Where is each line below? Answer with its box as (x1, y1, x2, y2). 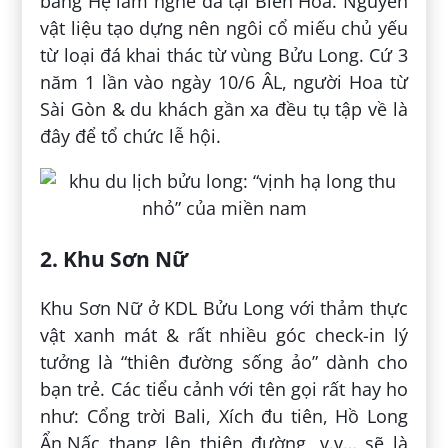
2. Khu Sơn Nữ (40, 243, 189, 273)
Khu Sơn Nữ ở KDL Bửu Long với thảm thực (40, 295, 408, 320)
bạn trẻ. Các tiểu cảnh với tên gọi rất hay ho (40, 376, 408, 401)
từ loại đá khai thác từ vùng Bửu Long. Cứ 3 (40, 42, 408, 67)
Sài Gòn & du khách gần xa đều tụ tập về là (40, 96, 408, 121)
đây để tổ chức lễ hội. (40, 123, 222, 148)
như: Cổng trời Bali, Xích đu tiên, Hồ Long (40, 403, 408, 428)
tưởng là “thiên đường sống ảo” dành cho (40, 349, 408, 374)
